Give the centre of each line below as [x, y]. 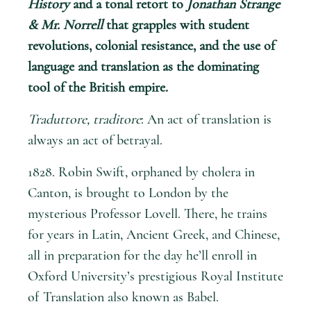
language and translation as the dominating [143, 66]
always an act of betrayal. [95, 140]
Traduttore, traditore [84, 119]
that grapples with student [178, 25]
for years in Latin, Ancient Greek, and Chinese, [154, 234]
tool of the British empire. [98, 87]
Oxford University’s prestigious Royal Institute [155, 276]
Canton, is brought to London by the [128, 193]
